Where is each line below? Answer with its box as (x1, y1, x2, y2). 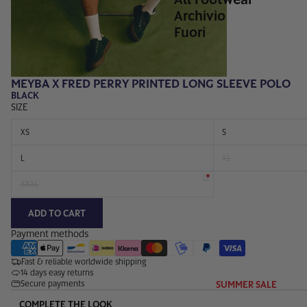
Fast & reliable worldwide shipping (21, 256, 146, 268)
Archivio (173, 6, 225, 25)
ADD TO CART (28, 206, 86, 219)
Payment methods (11, 228, 88, 241)
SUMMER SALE (215, 278, 277, 291)
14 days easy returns (21, 267, 94, 279)
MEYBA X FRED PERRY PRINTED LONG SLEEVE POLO (11, 75, 291, 92)
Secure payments (20, 278, 84, 290)
